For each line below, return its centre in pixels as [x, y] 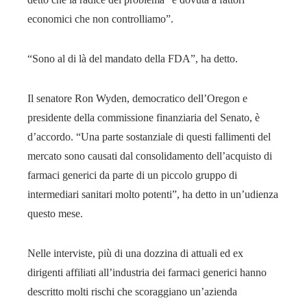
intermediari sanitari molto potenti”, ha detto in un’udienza [153, 194]
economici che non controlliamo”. [100, 19]
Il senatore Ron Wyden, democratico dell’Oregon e [137, 98]
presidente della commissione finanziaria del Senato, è [144, 117]
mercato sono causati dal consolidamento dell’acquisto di [150, 156]
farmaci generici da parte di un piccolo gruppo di [132, 175]
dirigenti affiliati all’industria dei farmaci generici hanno [147, 272]
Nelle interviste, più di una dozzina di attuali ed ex [135, 253]
